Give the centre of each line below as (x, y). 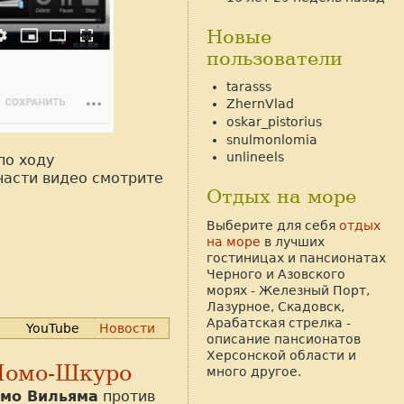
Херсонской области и (281, 355)
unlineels (255, 157)
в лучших (293, 241)
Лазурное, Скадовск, (275, 306)
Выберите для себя (273, 225)
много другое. (254, 371)
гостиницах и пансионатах (296, 257)
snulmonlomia (271, 139)
